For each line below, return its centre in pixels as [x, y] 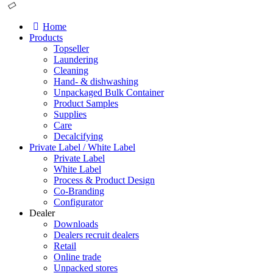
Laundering [76, 59]
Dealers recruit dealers [96, 235]
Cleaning [71, 70]
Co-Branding [79, 191]
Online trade [77, 257]
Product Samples [86, 103]
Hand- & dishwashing [96, 81]
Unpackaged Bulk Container [109, 92]
